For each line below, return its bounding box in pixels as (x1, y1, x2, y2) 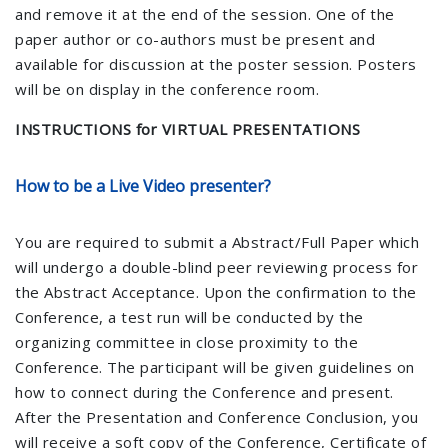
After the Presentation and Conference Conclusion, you (15, 407, 419, 427)
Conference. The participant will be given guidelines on (15, 357, 415, 377)
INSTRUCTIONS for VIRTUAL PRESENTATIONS (15, 119, 360, 139)
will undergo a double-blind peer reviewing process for (15, 257, 418, 277)
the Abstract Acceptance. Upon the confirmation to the (15, 282, 417, 302)
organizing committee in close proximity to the (15, 332, 358, 352)
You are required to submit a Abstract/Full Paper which (15, 232, 419, 252)
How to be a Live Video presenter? (15, 175, 271, 197)
